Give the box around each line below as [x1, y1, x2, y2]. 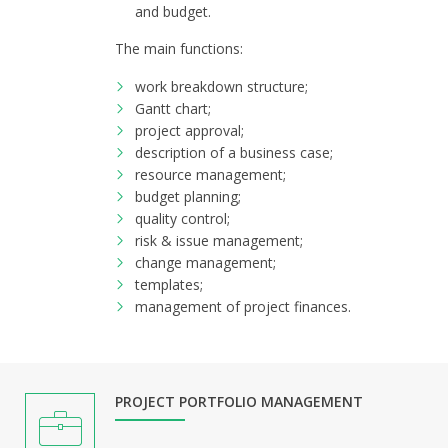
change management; [135, 253, 276, 272]
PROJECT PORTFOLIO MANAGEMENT [115, 392, 363, 411]
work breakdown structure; [135, 77, 308, 96]
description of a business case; [135, 143, 333, 162]
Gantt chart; [135, 99, 211, 118]
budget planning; [135, 187, 241, 206]
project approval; [135, 121, 244, 140]
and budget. [135, 2, 211, 21]
